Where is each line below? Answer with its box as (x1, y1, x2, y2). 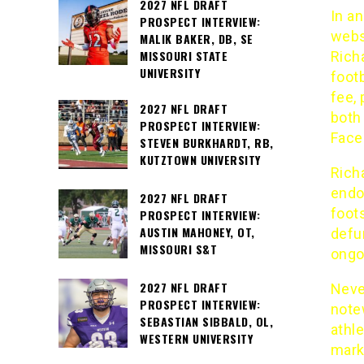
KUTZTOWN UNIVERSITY (140, 151, 261, 169)
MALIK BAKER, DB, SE (140, 30, 253, 47)
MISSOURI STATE (140, 47, 227, 64)
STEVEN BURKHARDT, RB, (140, 134, 274, 152)
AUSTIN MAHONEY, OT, (140, 223, 255, 241)
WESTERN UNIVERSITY (140, 330, 253, 348)
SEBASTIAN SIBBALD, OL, (140, 313, 273, 331)
